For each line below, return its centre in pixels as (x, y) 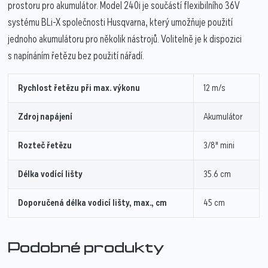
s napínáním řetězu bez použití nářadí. (76, 56)
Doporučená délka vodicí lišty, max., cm (93, 202)
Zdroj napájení (45, 116)
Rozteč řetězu (45, 145)
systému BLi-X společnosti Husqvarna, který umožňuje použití (121, 22)
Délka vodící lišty (51, 174)
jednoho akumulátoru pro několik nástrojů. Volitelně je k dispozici (125, 39)
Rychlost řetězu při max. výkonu (79, 88)
